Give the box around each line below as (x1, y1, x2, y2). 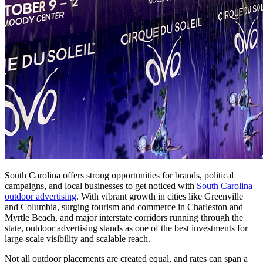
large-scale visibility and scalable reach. (5, 233, 150, 244)
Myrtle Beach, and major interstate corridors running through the (5, 212, 243, 222)
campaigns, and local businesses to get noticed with (5, 180, 197, 191)
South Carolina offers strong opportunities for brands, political (5, 170, 234, 180)
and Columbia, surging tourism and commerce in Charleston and (5, 201, 243, 212)
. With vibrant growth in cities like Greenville (76, 191, 243, 201)
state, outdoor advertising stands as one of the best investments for (5, 222, 248, 233)
